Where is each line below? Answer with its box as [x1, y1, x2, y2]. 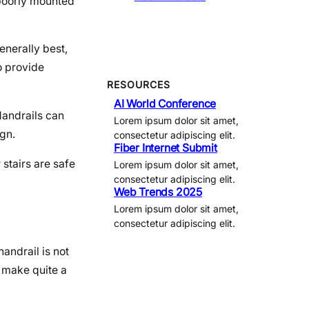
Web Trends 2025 [114, 186, 202, 199]
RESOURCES [107, 79, 170, 91]
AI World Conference [114, 97, 217, 110]
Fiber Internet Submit [114, 141, 217, 154]
